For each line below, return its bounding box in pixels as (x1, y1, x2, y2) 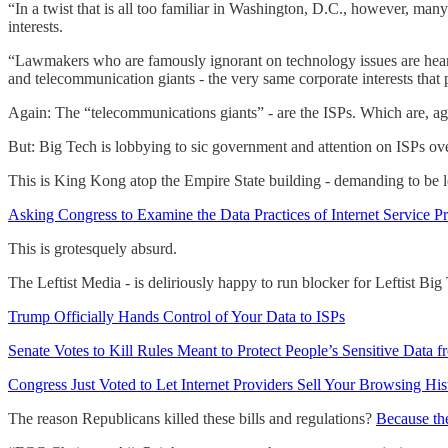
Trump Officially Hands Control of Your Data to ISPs (8, 307, 345, 325)
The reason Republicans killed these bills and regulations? (8, 409, 376, 427)
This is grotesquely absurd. (8, 239, 177, 257)
